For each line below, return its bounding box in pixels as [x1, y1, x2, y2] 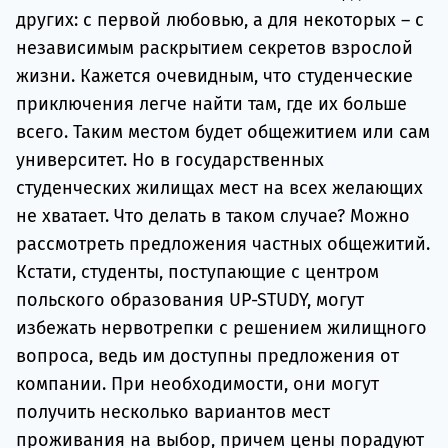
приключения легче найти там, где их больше [16, 93, 407, 116]
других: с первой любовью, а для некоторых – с [16, 9, 424, 32]
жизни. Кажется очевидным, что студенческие [16, 65, 413, 88]
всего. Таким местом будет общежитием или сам [16, 121, 430, 144]
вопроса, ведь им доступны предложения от [16, 345, 399, 368]
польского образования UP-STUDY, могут [16, 289, 364, 312]
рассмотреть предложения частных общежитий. [16, 233, 430, 256]
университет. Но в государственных [16, 149, 324, 172]
